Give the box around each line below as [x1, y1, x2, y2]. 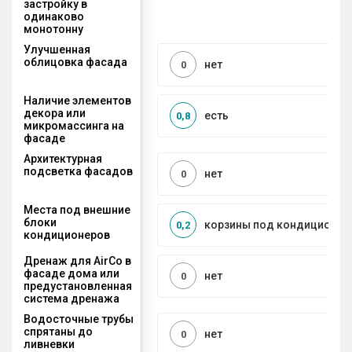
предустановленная [24, 279, 132, 292]
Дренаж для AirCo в [24, 254, 131, 267]
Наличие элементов [24, 93, 131, 107]
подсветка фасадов [24, 164, 133, 178]
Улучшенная [24, 42, 90, 56]
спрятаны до [24, 324, 93, 338]
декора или [24, 106, 86, 119]
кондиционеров [24, 228, 110, 241]
